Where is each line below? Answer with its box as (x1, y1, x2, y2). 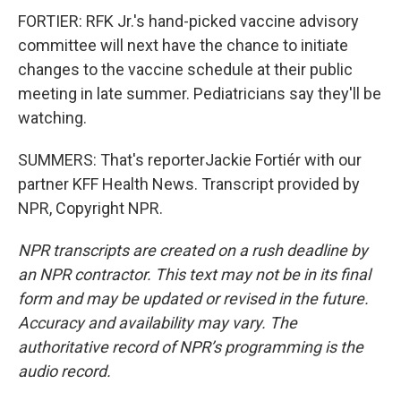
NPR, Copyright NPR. (18, 199, 163, 218)
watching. (18, 108, 87, 127)
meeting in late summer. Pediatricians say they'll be (18, 84, 381, 103)
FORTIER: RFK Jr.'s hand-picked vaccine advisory (18, 12, 359, 30)
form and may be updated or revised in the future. (18, 289, 369, 308)
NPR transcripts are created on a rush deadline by (18, 241, 368, 260)
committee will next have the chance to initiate (18, 36, 348, 55)
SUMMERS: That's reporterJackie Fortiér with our (18, 150, 362, 169)
